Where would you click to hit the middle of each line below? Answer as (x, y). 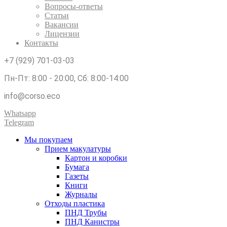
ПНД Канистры (92, 222)
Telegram (19, 122)
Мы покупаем (48, 140)
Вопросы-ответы (74, 6)
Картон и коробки (96, 158)
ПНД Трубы (86, 213)
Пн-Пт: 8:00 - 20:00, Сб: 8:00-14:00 (66, 78)
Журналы (81, 194)
